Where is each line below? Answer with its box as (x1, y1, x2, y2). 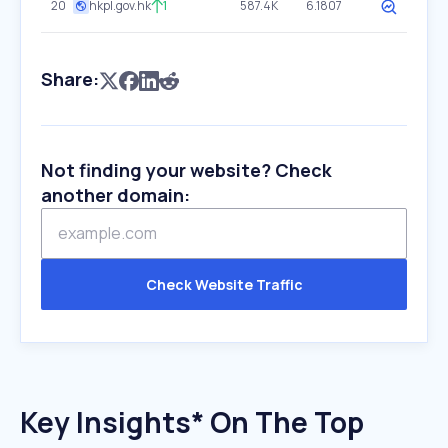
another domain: (41, 183, 190, 207)
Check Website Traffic (145, 275, 303, 294)
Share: (41, 67, 99, 91)
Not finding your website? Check (41, 158, 332, 182)
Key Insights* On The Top (20, 403, 364, 441)
